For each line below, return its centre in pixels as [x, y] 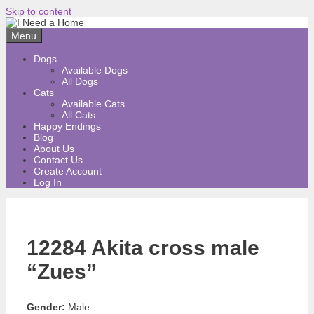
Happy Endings [67, 126]
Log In [48, 182]
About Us [54, 149]
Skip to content [39, 11]
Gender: [46, 307]
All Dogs [80, 81]
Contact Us [58, 160]
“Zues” [62, 271]
